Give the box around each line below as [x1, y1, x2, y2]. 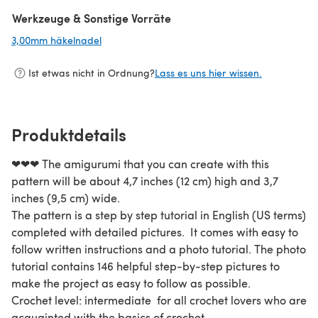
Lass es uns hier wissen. [155, 66, 262, 80]
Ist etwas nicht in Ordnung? [28, 66, 155, 80]
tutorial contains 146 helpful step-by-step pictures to [11, 258, 280, 273]
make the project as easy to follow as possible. [11, 275, 251, 290]
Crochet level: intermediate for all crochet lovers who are [11, 292, 307, 307]
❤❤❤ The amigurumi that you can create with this [11, 155, 269, 171]
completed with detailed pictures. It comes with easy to [11, 224, 298, 239]
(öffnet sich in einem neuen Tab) [102, 33, 248, 47]
